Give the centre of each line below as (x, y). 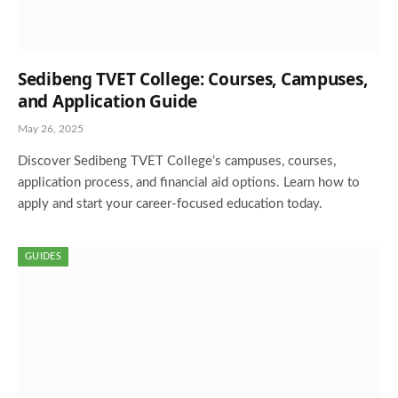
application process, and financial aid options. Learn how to (189, 182)
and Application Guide (108, 101)
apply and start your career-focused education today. (170, 203)
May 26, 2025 (51, 128)
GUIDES (43, 256)
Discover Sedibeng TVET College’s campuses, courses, (177, 161)
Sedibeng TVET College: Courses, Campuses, (193, 79)
